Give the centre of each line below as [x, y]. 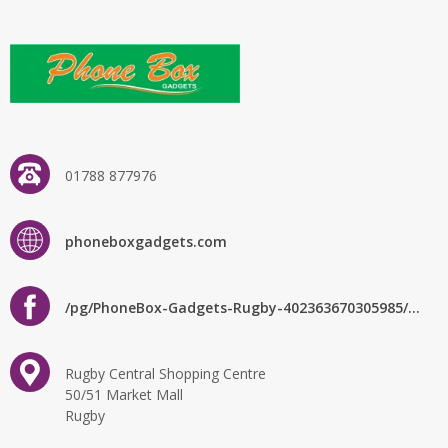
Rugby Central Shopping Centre [165, 374]
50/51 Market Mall [124, 395]
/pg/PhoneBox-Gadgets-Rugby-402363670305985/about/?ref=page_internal [414, 308]
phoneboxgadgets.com [146, 242]
